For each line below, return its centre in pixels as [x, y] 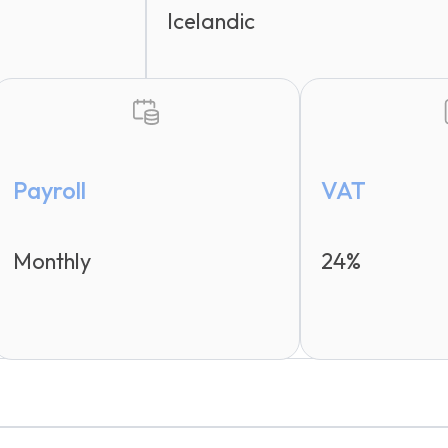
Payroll [49, 189]
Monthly [52, 260]
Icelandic [211, 20]
